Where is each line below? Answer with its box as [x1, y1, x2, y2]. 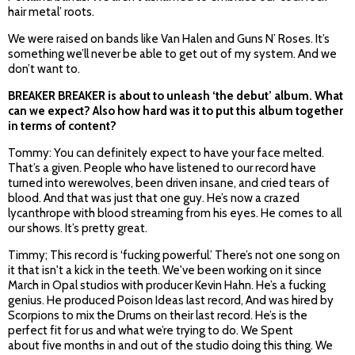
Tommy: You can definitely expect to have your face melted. [8, 146, 324, 161]
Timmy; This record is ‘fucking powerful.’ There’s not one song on [8, 248, 340, 263]
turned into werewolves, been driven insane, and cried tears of [8, 176, 330, 191]
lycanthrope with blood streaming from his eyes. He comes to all [8, 206, 342, 221]
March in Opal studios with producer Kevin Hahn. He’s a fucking [8, 278, 326, 293]
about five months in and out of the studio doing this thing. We [8, 338, 333, 353]
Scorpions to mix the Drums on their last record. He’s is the [8, 308, 307, 323]
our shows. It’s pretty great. [8, 221, 147, 236]
